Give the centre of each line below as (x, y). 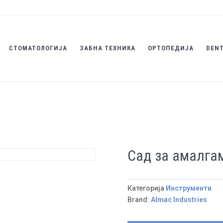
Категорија (146, 188)
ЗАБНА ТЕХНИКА (107, 48)
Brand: (139, 199)
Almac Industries (179, 199)
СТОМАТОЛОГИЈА (38, 48)
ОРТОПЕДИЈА (170, 48)
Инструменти (188, 188)
